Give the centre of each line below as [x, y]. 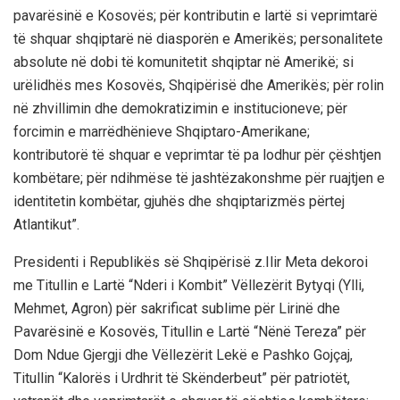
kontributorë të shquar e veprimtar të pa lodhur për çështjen [197, 154]
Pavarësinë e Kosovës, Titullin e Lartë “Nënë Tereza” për [190, 331]
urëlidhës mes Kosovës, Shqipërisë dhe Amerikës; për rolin [199, 85]
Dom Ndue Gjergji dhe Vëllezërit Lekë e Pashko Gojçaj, [183, 354]
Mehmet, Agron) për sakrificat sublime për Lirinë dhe [177, 308]
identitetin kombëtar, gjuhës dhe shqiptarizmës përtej [179, 201]
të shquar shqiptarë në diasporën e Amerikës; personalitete [198, 38]
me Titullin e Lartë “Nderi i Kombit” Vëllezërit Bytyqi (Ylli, [189, 285]
